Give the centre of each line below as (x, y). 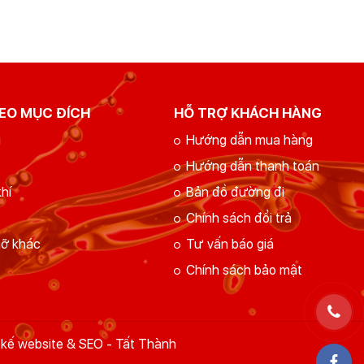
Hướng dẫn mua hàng (249, 141)
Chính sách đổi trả (238, 219)
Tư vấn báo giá (230, 245)
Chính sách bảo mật (244, 271)
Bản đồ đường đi (235, 193)
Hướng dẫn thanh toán (252, 167)
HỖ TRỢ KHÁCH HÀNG (247, 113)
